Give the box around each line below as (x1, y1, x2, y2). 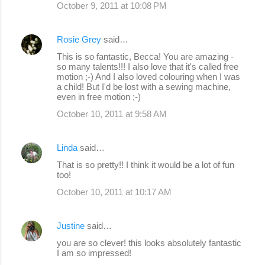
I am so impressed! (57, 247, 131, 258)
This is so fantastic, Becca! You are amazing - (57, 51, 234, 62)
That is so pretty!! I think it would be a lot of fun (57, 159, 234, 170)
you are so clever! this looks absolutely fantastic (57, 237, 241, 248)
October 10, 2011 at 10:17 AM (57, 186, 172, 197)
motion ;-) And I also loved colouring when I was (57, 71, 240, 82)
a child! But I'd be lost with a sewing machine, (57, 81, 231, 92)
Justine (57, 220, 85, 231)
